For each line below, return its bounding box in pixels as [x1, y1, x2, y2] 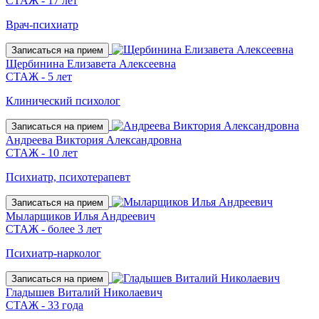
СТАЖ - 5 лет [6, 70, 72, 83]
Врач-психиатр [6, 19, 78, 31]
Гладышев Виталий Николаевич [6, 286, 162, 298]
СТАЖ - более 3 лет [6, 223, 102, 235]
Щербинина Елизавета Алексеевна [6, 58, 176, 70]
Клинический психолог [6, 95, 120, 107]
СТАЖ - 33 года [6, 299, 83, 311]
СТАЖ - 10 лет [6, 147, 78, 159]
